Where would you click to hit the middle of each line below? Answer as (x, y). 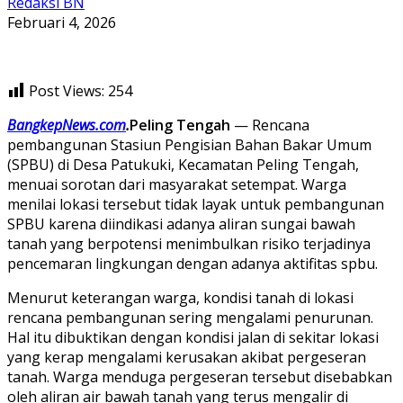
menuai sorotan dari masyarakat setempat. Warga (177, 184)
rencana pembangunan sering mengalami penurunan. (190, 317)
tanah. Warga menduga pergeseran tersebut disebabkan (200, 376)
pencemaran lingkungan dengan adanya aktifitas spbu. (193, 263)
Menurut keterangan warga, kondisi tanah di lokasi (180, 297)
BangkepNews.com (67, 125)
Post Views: (67, 90)
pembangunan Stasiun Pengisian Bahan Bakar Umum (189, 144)
